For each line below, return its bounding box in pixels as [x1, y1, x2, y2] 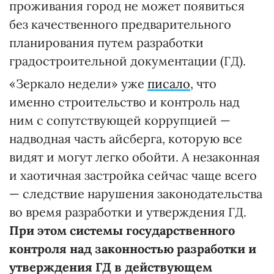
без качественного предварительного [9, 16, 231, 32]
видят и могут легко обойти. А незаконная [9, 149, 260, 165]
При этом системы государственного [9, 222, 235, 238]
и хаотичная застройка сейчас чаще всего [9, 167, 257, 183]
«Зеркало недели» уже [9, 75, 147, 91]
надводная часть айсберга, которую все [9, 130, 242, 146]
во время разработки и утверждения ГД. [9, 204, 246, 220]
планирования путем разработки [9, 34, 204, 50]
